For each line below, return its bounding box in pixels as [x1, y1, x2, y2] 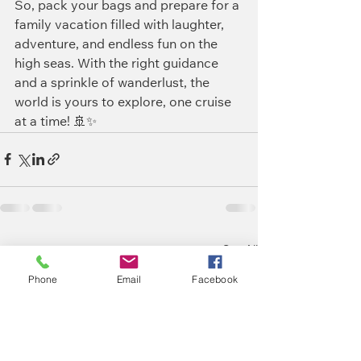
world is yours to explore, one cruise [15, 96, 234, 110]
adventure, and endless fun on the [15, 38, 221, 52]
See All [222, 244, 258, 256]
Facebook [192, 272, 238, 285]
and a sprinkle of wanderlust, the [15, 77, 213, 90]
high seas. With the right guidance [15, 57, 222, 71]
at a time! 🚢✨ [15, 115, 97, 129]
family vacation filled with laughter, [15, 19, 227, 32]
